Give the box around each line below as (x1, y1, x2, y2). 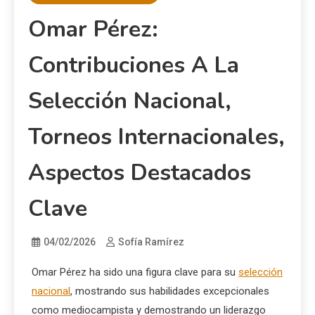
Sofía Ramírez (118, 236, 184, 248)
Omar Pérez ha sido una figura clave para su (32, 266, 238, 279)
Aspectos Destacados (28, 157, 251, 188)
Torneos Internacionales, (28, 122, 285, 153)
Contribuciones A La (28, 50, 239, 81)
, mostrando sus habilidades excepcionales (70, 285, 269, 298)
